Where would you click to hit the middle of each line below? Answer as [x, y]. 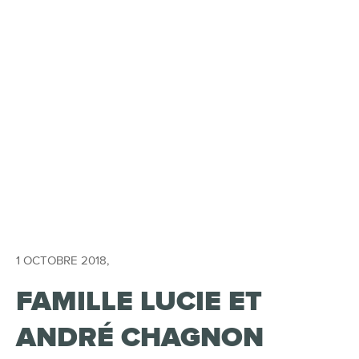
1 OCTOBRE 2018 [61, 261]
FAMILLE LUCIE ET [139, 302]
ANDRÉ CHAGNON [140, 338]
